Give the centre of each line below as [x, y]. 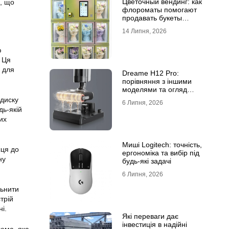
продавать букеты [152, 18]
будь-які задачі [146, 161]
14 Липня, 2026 [144, 31]
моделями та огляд [154, 89]
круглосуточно [146, 26]
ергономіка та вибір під [161, 153]
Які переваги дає [150, 216]
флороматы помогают [159, 10]
